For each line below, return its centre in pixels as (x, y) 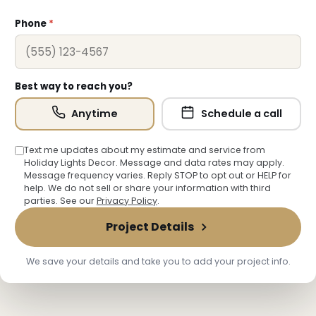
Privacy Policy (127, 200)
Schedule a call (240, 114)
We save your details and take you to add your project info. (158, 262)
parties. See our (60, 200)
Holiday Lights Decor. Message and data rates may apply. (154, 162)
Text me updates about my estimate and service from (144, 150)
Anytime (94, 114)
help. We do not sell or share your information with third (147, 188)
